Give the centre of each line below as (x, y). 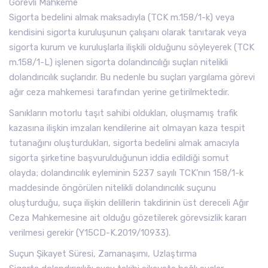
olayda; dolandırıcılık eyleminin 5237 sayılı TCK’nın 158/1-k (126, 173)
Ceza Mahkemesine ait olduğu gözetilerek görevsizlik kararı (128, 218)
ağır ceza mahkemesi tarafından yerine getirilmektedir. (119, 92)
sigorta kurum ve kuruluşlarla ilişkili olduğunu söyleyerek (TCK (132, 47)
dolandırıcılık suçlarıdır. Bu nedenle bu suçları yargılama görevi (132, 77)
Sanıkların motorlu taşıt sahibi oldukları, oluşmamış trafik (123, 113)
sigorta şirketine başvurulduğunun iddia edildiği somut (119, 158)
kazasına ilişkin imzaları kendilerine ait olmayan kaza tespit (127, 128)
